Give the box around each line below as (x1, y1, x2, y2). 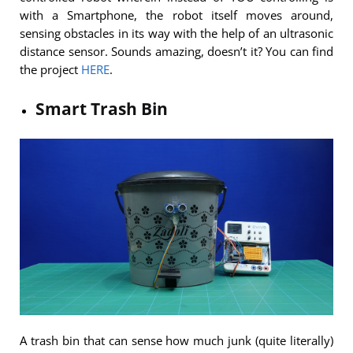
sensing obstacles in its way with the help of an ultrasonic (20, 24, 333, 41)
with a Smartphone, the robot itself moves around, (20, 6, 333, 23)
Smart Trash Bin (35, 96, 168, 120)
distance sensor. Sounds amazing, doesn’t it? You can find (20, 43, 333, 59)
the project (20, 61, 81, 77)
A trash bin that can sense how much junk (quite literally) (20, 333, 333, 349)
